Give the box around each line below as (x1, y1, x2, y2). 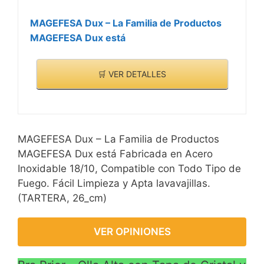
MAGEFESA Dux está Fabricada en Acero (18, 148, 213, 160)
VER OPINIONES (93, 226, 171, 238)
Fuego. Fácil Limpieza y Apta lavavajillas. (18, 177, 210, 190)
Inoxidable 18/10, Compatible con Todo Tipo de (18, 163, 241, 175)
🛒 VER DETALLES (98, 68, 166, 79)
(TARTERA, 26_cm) (18, 192, 107, 204)
